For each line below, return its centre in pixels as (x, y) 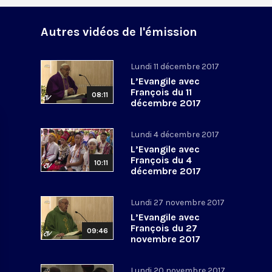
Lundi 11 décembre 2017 (175, 66)
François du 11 (161, 92)
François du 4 (161, 160)
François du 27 (164, 228)
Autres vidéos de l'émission (119, 32)
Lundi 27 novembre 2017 (178, 202)
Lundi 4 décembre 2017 (175, 134)
